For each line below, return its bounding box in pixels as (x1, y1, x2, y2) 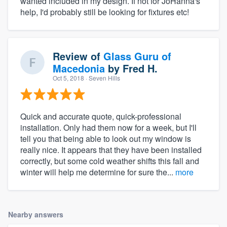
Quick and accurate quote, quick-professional (20, 110, 181, 123)
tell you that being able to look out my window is (20, 133, 191, 145)
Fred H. (123, 61, 158, 76)
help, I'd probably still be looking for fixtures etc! (20, 6, 189, 18)
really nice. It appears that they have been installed (20, 144, 202, 156)
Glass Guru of (103, 49, 171, 64)
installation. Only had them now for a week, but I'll (20, 122, 197, 134)
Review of (53, 49, 103, 64)
